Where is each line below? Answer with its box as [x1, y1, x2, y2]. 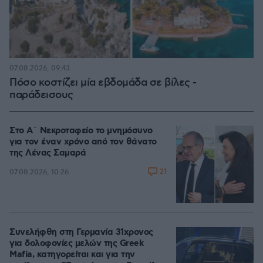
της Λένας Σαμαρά [9, 147, 86, 159]
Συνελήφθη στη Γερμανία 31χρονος [9, 227, 153, 238]
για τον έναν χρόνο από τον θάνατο [9, 136, 157, 148]
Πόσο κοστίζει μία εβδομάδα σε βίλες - [9, 76, 197, 89]
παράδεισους [9, 89, 73, 102]
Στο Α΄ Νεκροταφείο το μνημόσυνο [9, 125, 153, 137]
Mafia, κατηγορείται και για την [9, 249, 135, 261]
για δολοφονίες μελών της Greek [9, 238, 143, 249]
